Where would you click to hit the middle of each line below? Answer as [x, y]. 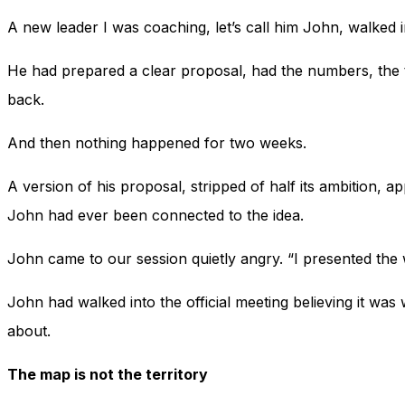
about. [29, 331]
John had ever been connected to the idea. [155, 216]
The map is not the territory [108, 375]
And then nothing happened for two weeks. [157, 143]
